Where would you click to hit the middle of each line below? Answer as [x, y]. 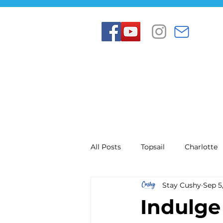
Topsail [153, 147]
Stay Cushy [182, 185]
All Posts [106, 147]
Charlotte [201, 147]
